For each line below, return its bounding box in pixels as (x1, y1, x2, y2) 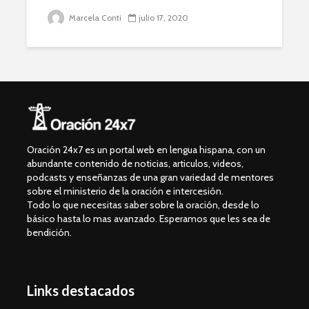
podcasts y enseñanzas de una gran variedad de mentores (27, 171, 274, 184)
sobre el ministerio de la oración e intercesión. (27, 185, 223, 198)
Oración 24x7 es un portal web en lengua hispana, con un (27, 143, 266, 157)
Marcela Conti (67, 12, 121, 23)
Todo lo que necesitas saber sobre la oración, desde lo (27, 199, 259, 212)
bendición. (27, 226, 72, 239)
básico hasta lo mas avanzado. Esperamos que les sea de (27, 212, 270, 226)
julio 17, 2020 (139, 12, 188, 23)
